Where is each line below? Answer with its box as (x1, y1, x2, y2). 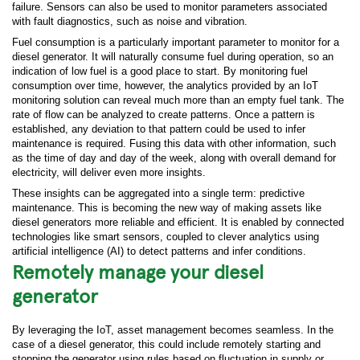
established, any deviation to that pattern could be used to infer (12, 123, 305, 135)
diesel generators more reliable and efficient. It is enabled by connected (12, 216, 344, 228)
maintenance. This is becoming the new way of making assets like (12, 202, 321, 214)
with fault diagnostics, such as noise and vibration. (12, 15, 247, 27)
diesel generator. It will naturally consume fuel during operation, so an (12, 51, 333, 63)
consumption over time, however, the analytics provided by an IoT (12, 80, 318, 92)
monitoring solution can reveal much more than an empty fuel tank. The (12, 94, 344, 106)
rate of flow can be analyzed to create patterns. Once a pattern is (12, 108, 315, 121)
